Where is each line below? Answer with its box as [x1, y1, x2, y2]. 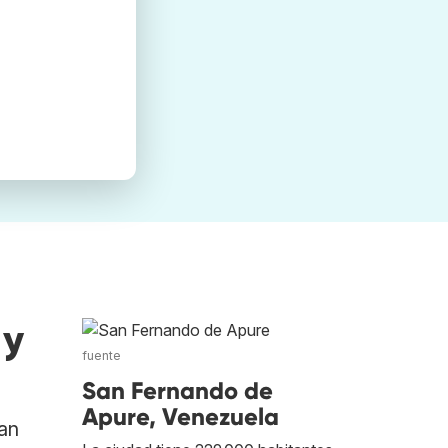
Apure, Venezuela [82, 402, 279, 432]
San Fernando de [82, 376, 273, 406]
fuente [82, 348, 121, 364]
